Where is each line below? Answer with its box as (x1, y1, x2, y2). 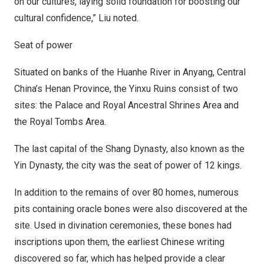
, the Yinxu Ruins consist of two (110, 83, 238, 94)
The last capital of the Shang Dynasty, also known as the (14, 143, 245, 154)
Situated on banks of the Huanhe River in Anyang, (14, 67, 217, 78)
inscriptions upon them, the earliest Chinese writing (14, 236, 225, 247)
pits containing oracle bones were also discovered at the (14, 203, 247, 214)
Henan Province (45, 83, 110, 94)
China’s (14, 83, 42, 94)
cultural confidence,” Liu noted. (14, 12, 138, 24)
